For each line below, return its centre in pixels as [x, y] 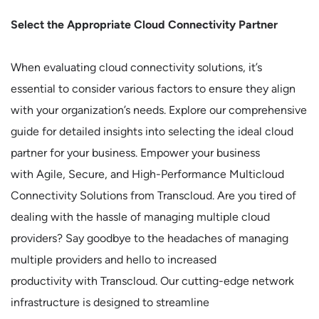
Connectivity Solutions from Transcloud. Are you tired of [153, 195]
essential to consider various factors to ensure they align [153, 89]
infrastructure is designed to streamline [110, 302]
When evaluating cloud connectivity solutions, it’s [136, 67]
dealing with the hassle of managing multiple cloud [140, 217]
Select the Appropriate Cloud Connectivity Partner [144, 25]
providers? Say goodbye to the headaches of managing [150, 238]
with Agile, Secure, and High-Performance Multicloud [147, 174]
